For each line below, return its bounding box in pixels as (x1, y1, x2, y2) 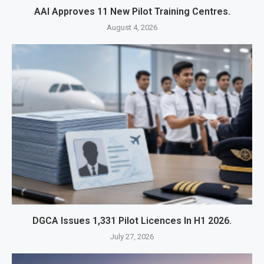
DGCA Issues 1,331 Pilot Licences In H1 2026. (32, 215, 232, 227)
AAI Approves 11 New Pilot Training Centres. (34, 6, 230, 18)
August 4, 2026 (107, 23, 157, 32)
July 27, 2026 (110, 232, 154, 242)
